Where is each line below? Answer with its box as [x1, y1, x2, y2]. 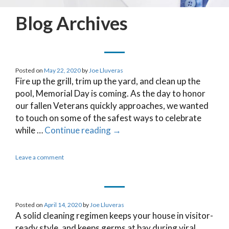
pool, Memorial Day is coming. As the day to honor [15, 87, 205, 99]
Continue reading [44, 124, 112, 135]
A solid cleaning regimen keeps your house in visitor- [15, 210, 213, 221]
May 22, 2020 [44, 66, 81, 74]
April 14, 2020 [44, 200, 82, 209]
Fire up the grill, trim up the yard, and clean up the [15, 75, 200, 86]
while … [15, 124, 44, 135]
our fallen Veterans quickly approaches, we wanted [15, 100, 209, 111]
